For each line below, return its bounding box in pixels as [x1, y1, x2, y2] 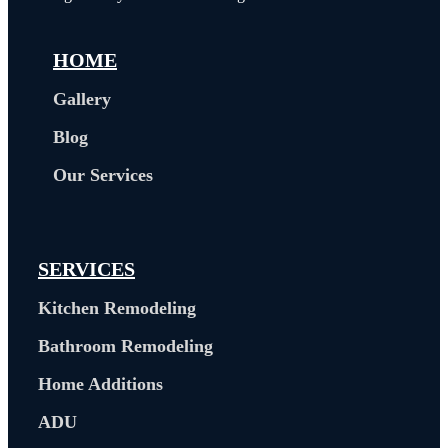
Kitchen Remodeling [38, 297, 196, 318]
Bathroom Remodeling [38, 335, 213, 356]
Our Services [53, 164, 153, 185]
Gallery [53, 88, 111, 109]
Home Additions [38, 373, 163, 394]
